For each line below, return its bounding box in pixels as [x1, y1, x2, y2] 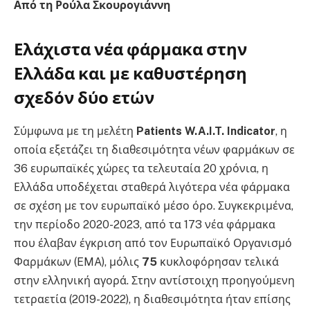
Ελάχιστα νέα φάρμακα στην [14, 39, 247, 59]
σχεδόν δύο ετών [14, 87, 154, 107]
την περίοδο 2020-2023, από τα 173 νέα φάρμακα [14, 218, 275, 232]
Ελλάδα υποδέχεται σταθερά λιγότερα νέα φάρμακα [14, 181, 290, 194]
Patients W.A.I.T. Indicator [136, 125, 275, 138]
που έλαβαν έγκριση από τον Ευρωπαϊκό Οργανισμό [14, 237, 292, 250]
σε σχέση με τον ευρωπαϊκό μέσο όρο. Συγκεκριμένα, [14, 199, 293, 213]
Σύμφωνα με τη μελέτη [14, 125, 136, 138]
